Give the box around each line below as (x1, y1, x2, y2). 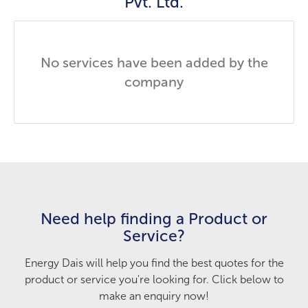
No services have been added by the (40, 54, 268, 71)
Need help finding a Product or (41, 209, 267, 228)
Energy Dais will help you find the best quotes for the (24, 256, 284, 269)
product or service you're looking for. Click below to (24, 273, 284, 286)
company (124, 74, 184, 90)
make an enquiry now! (99, 289, 209, 302)
